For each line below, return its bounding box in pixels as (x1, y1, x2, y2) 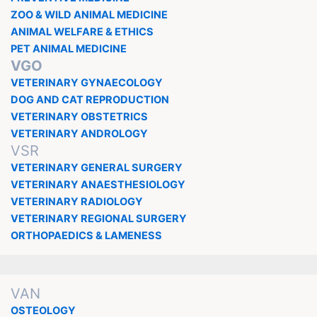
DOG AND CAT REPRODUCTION (10, 93, 169, 107)
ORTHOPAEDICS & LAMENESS (10, 229, 162, 243)
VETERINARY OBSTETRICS (10, 110, 148, 124)
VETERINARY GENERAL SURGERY (10, 161, 183, 175)
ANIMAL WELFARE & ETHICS (10, 25, 154, 39)
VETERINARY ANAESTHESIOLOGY (10, 178, 185, 192)
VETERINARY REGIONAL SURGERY (10, 212, 187, 226)
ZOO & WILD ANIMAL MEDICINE (10, 8, 168, 22)
